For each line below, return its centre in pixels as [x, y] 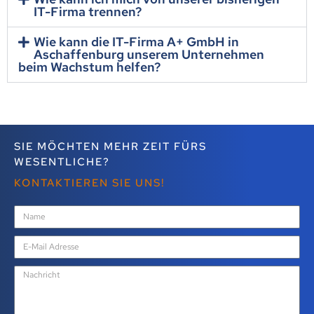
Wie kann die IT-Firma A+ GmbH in [136, 42]
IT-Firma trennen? [87, 12]
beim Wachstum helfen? [89, 67]
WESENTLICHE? [62, 162]
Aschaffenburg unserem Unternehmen [149, 55]
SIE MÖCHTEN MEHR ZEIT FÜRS [110, 147]
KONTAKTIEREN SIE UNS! [90, 183]
